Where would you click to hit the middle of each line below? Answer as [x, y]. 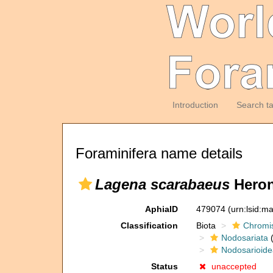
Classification [149, 225]
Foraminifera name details [159, 153]
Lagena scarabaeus [162, 184]
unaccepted [234, 266]
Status [164, 266]
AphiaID [161, 209]
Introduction [195, 105]
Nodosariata [244, 238]
